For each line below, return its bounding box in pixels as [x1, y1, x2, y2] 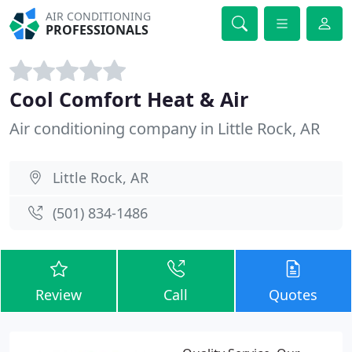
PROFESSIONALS [46, 21, 149, 38]
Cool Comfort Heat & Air [9, 86, 248, 112]
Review [35, 285, 82, 304]
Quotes [269, 285, 318, 304]
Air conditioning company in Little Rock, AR [9, 118, 320, 139]
